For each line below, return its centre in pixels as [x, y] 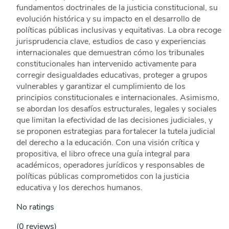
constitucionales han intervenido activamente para [106, 64]
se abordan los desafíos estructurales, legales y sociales [116, 109]
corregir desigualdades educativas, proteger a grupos [112, 75]
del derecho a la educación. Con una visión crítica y [108, 143]
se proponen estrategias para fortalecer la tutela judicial [116, 132]
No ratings [35, 207]
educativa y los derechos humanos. [79, 188]
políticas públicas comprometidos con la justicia [102, 177]
